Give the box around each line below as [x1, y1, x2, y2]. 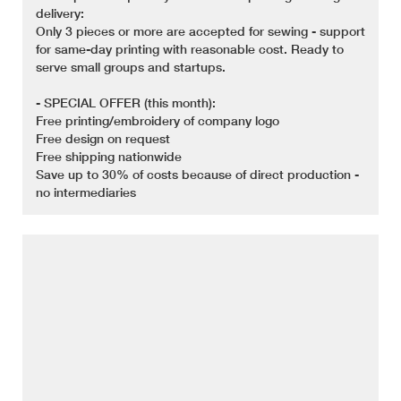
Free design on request [36, 131, 170, 147]
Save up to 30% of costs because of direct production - [36, 166, 359, 183]
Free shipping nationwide [36, 149, 182, 165]
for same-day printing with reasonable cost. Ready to [36, 41, 344, 57]
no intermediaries [36, 184, 136, 200]
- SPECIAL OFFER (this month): [36, 95, 216, 111]
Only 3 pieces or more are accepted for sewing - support [36, 23, 365, 39]
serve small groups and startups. [36, 59, 226, 75]
